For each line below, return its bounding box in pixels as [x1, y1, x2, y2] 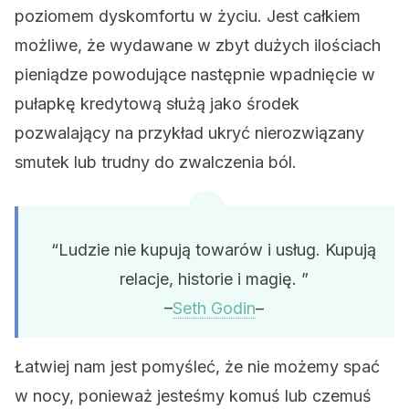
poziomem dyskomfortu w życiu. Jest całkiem [15, 6, 361, 26]
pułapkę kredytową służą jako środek [15, 94, 299, 113]
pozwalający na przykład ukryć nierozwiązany [15, 123, 364, 142]
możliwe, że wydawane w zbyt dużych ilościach [15, 36, 381, 55]
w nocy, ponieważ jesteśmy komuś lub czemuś [15, 386, 372, 405]
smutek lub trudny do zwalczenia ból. [15, 152, 297, 172]
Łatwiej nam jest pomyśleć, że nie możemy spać [15, 357, 380, 376]
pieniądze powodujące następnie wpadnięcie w [15, 65, 375, 84]
